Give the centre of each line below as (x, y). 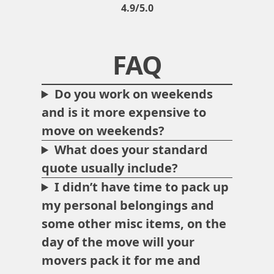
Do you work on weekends (134, 94)
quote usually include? (109, 168)
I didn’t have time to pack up (142, 187)
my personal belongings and (128, 206)
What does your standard (131, 150)
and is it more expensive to (124, 113)
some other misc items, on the (134, 224)
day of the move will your (118, 242)
